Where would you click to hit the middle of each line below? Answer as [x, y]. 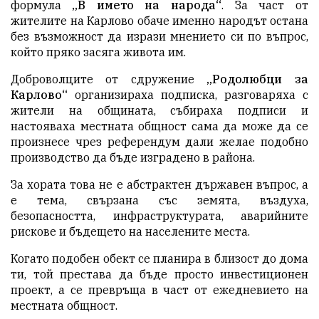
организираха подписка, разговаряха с [188, 95]
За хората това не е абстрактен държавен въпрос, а [159, 185]
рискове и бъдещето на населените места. [130, 232]
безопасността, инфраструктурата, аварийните [159, 216]
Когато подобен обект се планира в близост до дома [159, 259]
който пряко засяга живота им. [98, 52]
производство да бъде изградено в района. [133, 158]
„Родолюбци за [257, 79]
